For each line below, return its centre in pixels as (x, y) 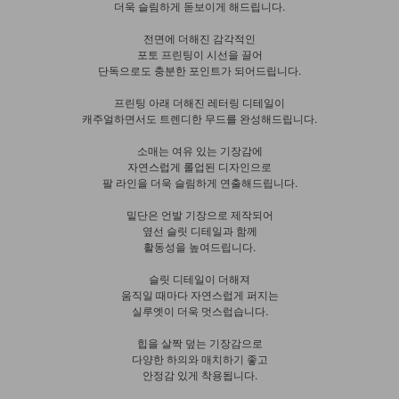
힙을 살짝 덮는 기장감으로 (199, 342)
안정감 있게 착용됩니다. (199, 374)
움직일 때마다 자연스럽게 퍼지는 (199, 294)
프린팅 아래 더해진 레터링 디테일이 (199, 102)
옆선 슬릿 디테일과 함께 (199, 230)
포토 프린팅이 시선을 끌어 (199, 53)
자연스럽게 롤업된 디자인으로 (199, 166)
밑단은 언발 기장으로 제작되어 (199, 214)
